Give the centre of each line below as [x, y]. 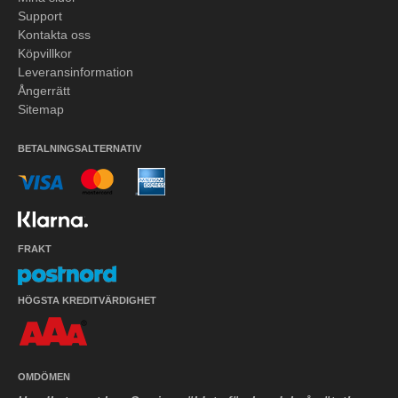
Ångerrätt [44, 91]
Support [40, 16]
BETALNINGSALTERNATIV [80, 148]
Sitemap [41, 110]
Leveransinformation [76, 72]
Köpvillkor [45, 54]
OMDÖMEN [44, 376]
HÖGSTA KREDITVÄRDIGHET [87, 300]
